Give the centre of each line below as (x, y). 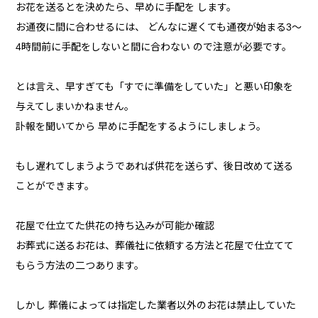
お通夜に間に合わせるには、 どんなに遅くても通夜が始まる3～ (159, 27)
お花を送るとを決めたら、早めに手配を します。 (126, 7)
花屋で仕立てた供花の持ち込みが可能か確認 (115, 226)
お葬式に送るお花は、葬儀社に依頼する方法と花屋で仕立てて (155, 246)
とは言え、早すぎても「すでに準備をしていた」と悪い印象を (155, 87)
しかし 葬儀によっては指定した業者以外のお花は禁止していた (156, 306)
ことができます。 (55, 186)
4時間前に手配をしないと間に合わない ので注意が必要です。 (154, 47)
